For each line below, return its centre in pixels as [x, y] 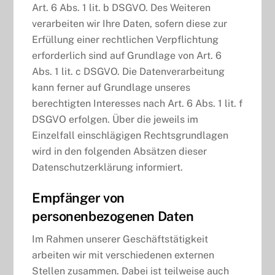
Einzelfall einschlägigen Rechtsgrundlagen [130, 135]
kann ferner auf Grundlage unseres [111, 87]
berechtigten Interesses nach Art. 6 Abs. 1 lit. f [137, 103]
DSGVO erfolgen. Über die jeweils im [115, 119]
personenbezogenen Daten [113, 216]
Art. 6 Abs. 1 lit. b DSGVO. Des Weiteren [122, 7]
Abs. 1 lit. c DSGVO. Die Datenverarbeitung [129, 71]
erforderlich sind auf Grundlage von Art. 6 [127, 55]
